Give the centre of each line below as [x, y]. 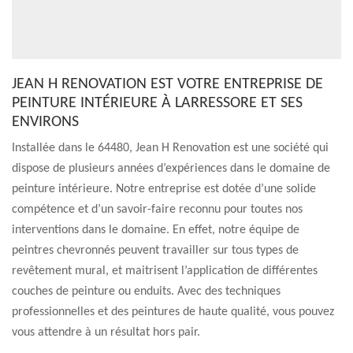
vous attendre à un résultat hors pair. [106, 333]
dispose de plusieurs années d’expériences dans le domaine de [171, 169]
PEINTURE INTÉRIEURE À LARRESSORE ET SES [157, 103]
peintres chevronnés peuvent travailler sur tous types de [155, 251]
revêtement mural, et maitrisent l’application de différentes [165, 271]
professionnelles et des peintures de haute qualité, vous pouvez [173, 312]
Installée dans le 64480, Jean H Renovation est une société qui [170, 148]
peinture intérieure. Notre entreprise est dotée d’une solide [164, 189]
